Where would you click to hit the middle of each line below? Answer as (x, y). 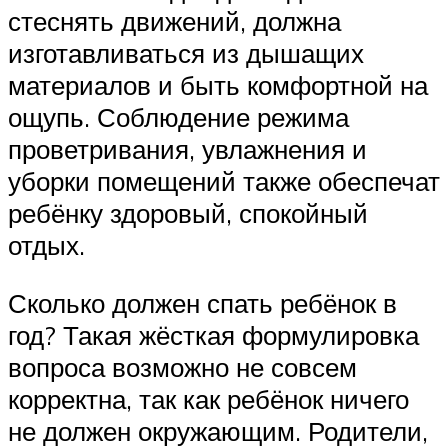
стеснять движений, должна (174, 21)
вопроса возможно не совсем (182, 366)
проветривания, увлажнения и (187, 149)
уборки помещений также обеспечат (224, 181)
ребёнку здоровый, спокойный (188, 213)
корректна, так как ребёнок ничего (208, 398)
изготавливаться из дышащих (186, 53)
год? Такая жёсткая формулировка (213, 334)
